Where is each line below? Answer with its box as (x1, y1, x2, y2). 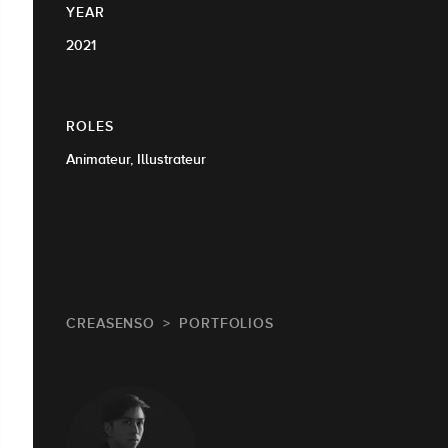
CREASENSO (66, 315, 156, 332)
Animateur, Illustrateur (66, 150, 206, 167)
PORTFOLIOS (179, 315, 275, 332)
